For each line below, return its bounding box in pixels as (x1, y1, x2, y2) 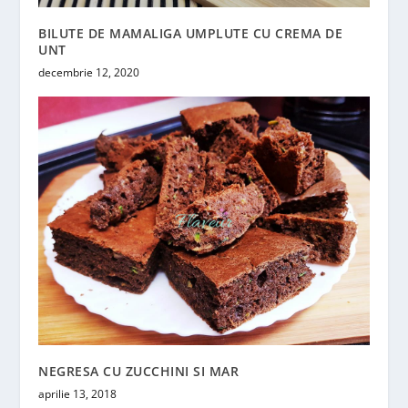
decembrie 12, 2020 (38, 65, 140, 81)
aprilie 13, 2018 (38, 385, 117, 402)
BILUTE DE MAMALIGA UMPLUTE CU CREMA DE (38, 25, 343, 43)
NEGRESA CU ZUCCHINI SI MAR (38, 362, 240, 380)
